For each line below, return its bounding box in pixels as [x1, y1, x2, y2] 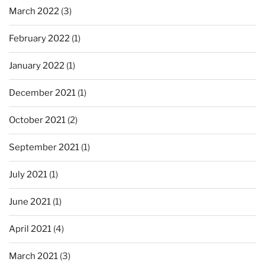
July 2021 [9, 169, 47, 180]
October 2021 [9, 115, 66, 126]
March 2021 [9, 251, 58, 262]
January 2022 [9, 60, 64, 72]
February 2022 [9, 33, 70, 44]
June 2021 [9, 196, 51, 208]
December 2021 [9, 88, 76, 99]
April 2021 [9, 224, 51, 235]
